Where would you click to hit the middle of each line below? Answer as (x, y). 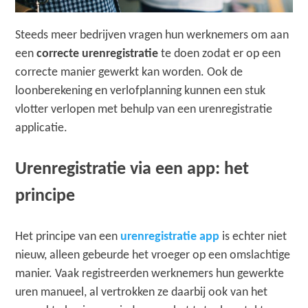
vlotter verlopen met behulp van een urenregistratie (144, 109)
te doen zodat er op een (220, 54)
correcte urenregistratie (98, 54)
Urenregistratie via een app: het (132, 169)
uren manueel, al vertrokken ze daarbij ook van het (142, 292)
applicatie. (42, 128)
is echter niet (253, 236)
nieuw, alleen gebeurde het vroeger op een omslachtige (153, 255)
